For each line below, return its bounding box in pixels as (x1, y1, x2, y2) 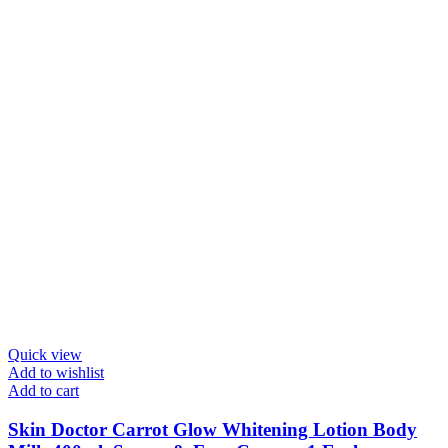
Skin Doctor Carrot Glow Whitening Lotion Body (8, 418, 417, 440)
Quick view (8, 345, 82, 363)
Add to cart (8, 381, 79, 399)
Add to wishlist (8, 363, 104, 381)
